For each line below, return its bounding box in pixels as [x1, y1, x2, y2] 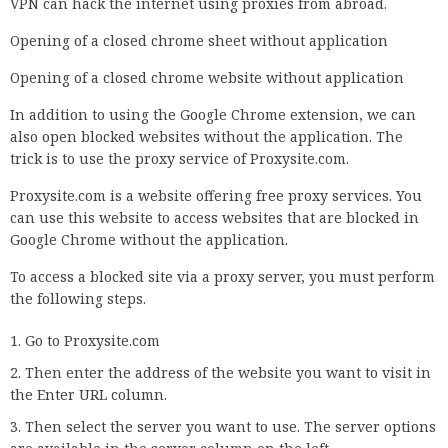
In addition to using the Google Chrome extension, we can [10, 105, 416, 125]
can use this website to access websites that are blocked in [10, 208, 419, 228]
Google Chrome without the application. [10, 230, 288, 250]
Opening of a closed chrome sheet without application [10, 31, 388, 51]
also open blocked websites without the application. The [10, 127, 403, 147]
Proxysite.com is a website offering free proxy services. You [10, 186, 422, 206]
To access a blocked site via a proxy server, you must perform [10, 267, 435, 287]
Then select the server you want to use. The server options [25, 417, 436, 437]
